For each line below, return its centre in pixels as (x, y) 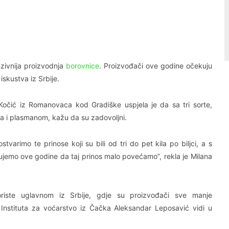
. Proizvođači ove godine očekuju (155, 65)
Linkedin (13, 25)
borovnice (82, 65)
